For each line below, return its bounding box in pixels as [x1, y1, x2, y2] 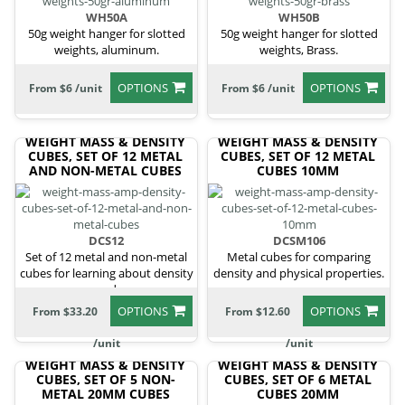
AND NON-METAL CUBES [29, 161, 182, 179]
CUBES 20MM [257, 384, 339, 402]
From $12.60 [225, 303, 290, 319]
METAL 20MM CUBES [41, 384, 170, 402]
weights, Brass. [259, 41, 338, 58]
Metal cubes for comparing [227, 248, 371, 265]
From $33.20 [33, 303, 98, 319]
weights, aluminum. [53, 41, 159, 58]
